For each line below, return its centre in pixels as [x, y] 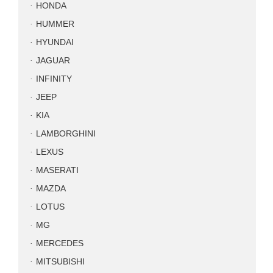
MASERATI [57, 170]
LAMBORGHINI [66, 134]
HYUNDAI [55, 42]
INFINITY [54, 79]
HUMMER [55, 24]
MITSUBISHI [60, 262]
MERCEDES [60, 243]
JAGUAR [53, 61]
